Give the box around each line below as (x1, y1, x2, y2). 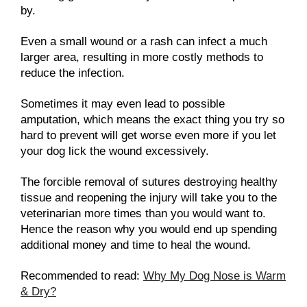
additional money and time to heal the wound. (21, 238, 254, 252)
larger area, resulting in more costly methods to (21, 50, 263, 64)
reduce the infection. (21, 66, 125, 79)
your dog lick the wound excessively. (21, 145, 212, 158)
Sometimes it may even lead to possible (21, 97, 225, 111)
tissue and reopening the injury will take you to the (21, 191, 277, 205)
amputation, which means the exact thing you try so (21, 113, 284, 127)
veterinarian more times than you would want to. (21, 207, 266, 221)
